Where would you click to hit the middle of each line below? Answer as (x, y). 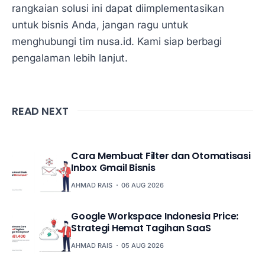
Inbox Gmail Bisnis (113, 168)
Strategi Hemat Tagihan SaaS (141, 228)
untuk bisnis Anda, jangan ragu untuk (100, 25)
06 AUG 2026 (143, 185)
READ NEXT (40, 111)
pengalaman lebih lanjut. (70, 58)
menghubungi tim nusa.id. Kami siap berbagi (117, 42)
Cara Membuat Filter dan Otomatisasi (161, 156)
